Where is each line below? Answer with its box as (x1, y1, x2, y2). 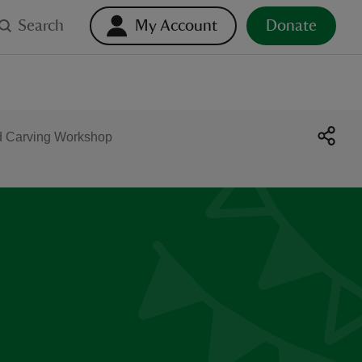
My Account (135, 18, 217, 34)
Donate (266, 18, 317, 34)
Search (18, 18, 64, 34)
